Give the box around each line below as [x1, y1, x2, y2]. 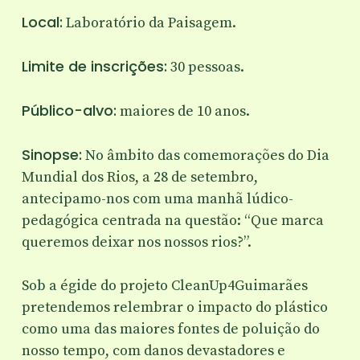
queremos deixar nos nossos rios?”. [21, 232, 252, 252]
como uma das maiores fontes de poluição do [21, 319, 320, 338]
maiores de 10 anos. [116, 101, 250, 121]
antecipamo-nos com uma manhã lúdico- [21, 189, 293, 208]
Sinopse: [21, 144, 82, 165]
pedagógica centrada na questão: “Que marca [21, 211, 324, 230]
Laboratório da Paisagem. [62, 13, 236, 32]
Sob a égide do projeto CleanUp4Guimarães [21, 276, 308, 295]
